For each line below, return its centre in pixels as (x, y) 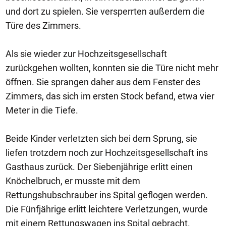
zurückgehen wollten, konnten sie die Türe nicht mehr (112, 68)
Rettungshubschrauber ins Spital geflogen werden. (107, 195)
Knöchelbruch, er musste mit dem (73, 181)
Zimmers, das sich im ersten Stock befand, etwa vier (110, 96)
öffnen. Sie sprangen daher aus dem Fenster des (103, 82)
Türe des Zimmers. (43, 25)
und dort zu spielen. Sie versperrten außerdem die (105, 11)
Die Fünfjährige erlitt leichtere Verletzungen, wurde (107, 209)
